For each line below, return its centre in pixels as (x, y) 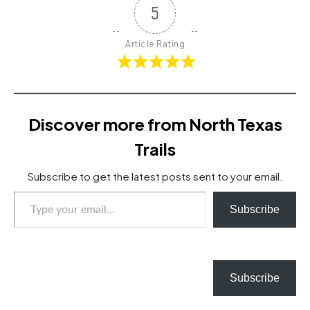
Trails (155, 149)
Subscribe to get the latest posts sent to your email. (155, 176)
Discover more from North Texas (155, 124)
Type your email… (70, 202)
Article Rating (155, 44)
